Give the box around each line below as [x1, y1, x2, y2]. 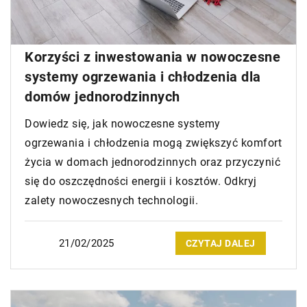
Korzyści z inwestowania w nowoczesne [25, 49, 280, 66]
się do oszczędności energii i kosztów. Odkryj [25, 175, 257, 188]
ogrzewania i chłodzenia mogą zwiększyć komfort [25, 136, 282, 150]
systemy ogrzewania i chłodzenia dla [25, 69, 261, 86]
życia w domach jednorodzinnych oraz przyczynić [25, 156, 280, 169]
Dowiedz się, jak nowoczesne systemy [25, 117, 221, 131]
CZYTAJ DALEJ [185, 238, 256, 249]
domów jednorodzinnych [25, 88, 180, 106]
